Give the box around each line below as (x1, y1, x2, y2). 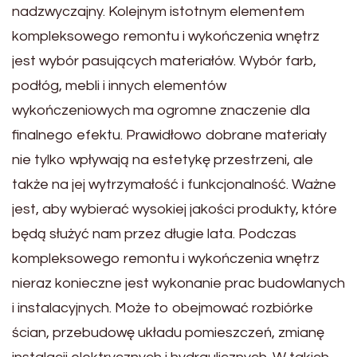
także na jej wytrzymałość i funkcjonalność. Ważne (12, 177, 336, 193)
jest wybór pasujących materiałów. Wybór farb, (12, 53, 316, 69)
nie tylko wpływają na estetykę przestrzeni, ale (12, 152, 313, 168)
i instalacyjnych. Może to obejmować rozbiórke (12, 300, 313, 316)
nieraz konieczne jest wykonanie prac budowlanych (12, 276, 345, 292)
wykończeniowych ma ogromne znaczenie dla (12, 103, 310, 119)
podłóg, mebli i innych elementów (12, 78, 226, 94)
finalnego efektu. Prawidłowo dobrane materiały (12, 127, 327, 143)
